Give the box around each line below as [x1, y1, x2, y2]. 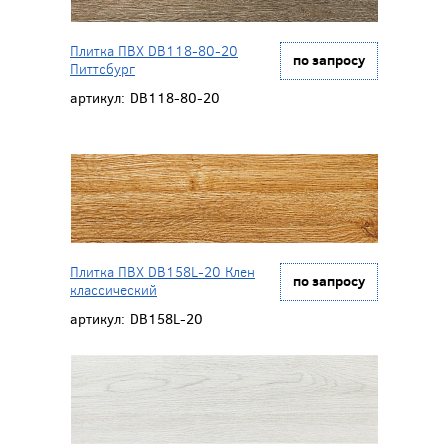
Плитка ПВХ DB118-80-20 [70, 41, 238, 61]
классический [70, 280, 157, 300]
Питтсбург [70, 59, 135, 79]
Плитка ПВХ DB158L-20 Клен [70, 262, 255, 282]
